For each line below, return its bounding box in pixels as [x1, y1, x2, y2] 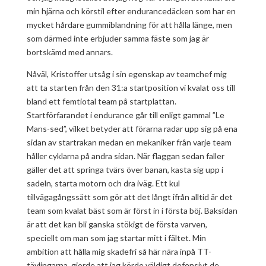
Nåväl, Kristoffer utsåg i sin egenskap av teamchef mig [26, 69, 227, 79]
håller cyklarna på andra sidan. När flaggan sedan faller [26, 151, 224, 161]
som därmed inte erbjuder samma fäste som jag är [26, 33, 209, 43]
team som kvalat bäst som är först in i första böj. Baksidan [26, 205, 237, 216]
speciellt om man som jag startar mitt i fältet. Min [26, 233, 206, 243]
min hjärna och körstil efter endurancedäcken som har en [26, 6, 236, 16]
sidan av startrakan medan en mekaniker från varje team [26, 137, 232, 147]
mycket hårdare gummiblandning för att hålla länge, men [26, 20, 232, 30]
